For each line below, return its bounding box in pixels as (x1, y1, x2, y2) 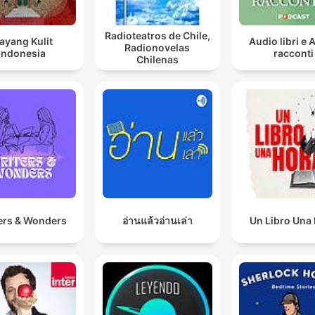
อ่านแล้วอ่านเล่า (122, 214, 193, 226)
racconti (273, 47, 314, 60)
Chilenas (136, 53, 179, 65)
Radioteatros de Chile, (104, 29, 210, 41)
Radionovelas (124, 41, 191, 53)
